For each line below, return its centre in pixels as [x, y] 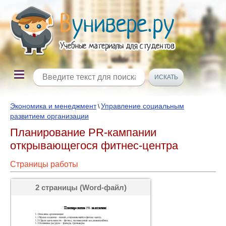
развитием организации [49, 116]
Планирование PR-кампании [83, 132]
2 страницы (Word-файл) [81, 187]
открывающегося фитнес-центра [94, 146]
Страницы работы [44, 164]
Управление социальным [143, 106]
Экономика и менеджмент [53, 106]
